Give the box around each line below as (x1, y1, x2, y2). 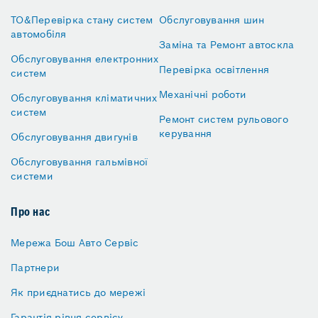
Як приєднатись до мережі (11, 286, 146, 300)
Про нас (11, 207, 50, 219)
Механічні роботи (159, 88, 246, 102)
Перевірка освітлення (159, 63, 269, 77)
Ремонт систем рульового (159, 113, 288, 126)
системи (11, 170, 53, 183)
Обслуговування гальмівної (11, 155, 148, 169)
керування (159, 127, 212, 141)
